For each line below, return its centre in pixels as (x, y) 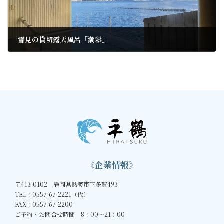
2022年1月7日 (35, 56)
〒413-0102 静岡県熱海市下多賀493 (66, 184)
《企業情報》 (112, 165)
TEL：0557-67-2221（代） (52, 194)
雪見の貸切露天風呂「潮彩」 (63, 39)
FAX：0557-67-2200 (47, 204)
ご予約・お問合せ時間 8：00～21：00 (70, 214)
